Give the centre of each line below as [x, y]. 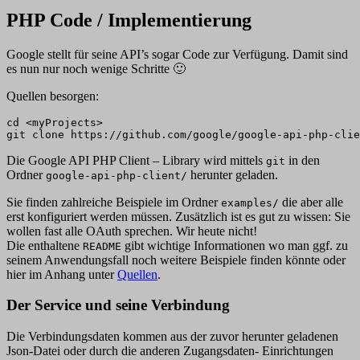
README [102, 246]
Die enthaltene [45, 245]
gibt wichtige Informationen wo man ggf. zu [235, 245]
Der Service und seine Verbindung [118, 305]
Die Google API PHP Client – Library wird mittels [136, 160]
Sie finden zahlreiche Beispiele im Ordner [114, 202]
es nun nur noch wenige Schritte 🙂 [96, 68]
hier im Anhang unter [62, 274]
